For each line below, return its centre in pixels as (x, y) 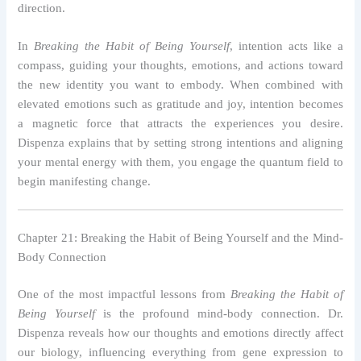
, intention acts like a (286, 46)
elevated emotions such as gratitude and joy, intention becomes (180, 104)
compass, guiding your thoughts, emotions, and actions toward (180, 66)
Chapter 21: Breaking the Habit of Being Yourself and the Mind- (180, 238)
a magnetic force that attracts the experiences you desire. (180, 124)
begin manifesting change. (85, 182)
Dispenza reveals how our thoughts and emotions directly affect (180, 333)
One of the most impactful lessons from (124, 295)
